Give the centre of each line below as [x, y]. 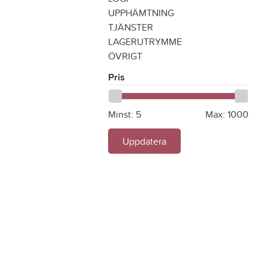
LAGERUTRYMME [145, 41]
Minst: [121, 114]
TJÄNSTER [131, 27]
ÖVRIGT [125, 56]
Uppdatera [144, 141]
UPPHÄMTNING [141, 13]
